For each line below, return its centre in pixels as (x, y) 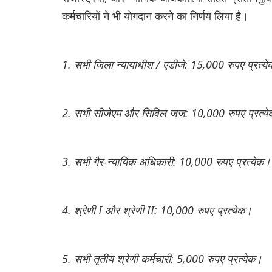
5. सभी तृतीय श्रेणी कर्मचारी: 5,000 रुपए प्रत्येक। (162, 258)
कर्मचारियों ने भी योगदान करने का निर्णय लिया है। (155, 15)
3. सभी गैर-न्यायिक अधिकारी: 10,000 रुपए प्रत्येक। (166, 161)
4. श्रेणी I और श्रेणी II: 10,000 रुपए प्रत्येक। (157, 210)
